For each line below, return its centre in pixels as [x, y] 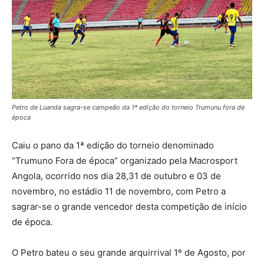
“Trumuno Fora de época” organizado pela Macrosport [125, 160]
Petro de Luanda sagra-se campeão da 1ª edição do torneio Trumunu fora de [128, 107]
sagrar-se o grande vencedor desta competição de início [129, 206]
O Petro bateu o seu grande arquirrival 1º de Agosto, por [129, 252]
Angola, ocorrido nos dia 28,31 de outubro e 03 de [116, 176]
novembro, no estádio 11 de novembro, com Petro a [119, 191]
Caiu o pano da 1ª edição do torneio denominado [113, 145]
